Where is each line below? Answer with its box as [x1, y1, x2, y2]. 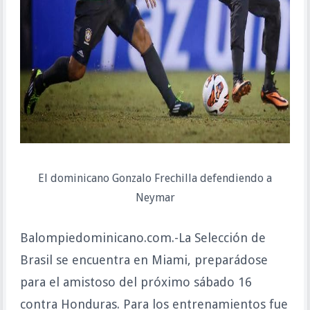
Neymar [135, 191, 175, 204]
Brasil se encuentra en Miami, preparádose [19, 253, 268, 267]
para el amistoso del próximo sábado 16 [19, 275, 252, 289]
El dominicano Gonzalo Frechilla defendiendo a [38, 172, 272, 185]
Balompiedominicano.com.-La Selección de [19, 230, 266, 245]
